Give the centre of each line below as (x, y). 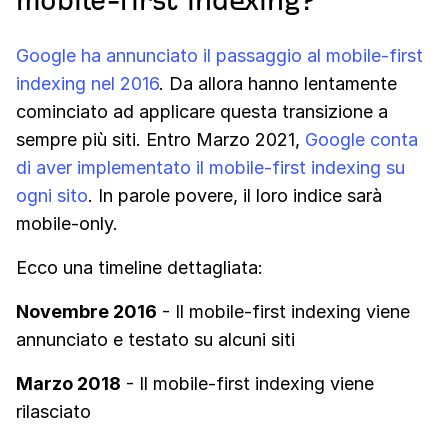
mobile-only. (67, 223)
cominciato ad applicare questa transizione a (202, 111)
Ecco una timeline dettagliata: (139, 267)
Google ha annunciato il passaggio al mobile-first (219, 55)
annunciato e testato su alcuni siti (155, 339)
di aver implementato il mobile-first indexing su (210, 167)
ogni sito (52, 195)
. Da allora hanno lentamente (278, 83)
